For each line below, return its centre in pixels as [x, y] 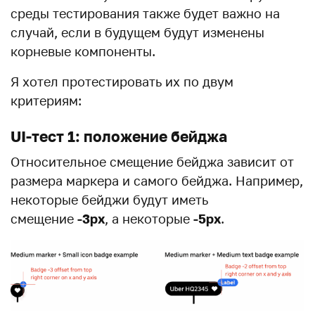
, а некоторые [149, 219]
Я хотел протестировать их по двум [122, 82]
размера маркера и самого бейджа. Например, [157, 181]
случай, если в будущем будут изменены [137, 33]
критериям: [46, 101]
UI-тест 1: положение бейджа [119, 137]
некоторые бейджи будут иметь [109, 200]
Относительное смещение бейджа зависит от [152, 162]
